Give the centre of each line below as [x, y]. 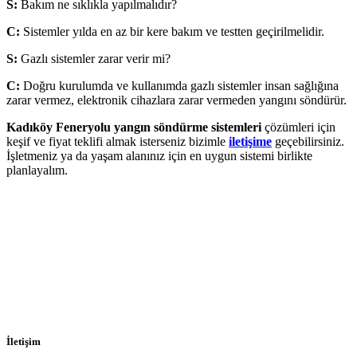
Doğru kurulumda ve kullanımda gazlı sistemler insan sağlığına [179, 85]
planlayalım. [37, 170]
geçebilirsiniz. [308, 141]
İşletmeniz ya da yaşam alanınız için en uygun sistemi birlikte [159, 155]
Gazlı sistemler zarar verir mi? [94, 58]
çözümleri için [298, 127]
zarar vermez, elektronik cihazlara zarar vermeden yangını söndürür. [177, 100]
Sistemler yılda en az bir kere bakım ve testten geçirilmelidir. [172, 31]
